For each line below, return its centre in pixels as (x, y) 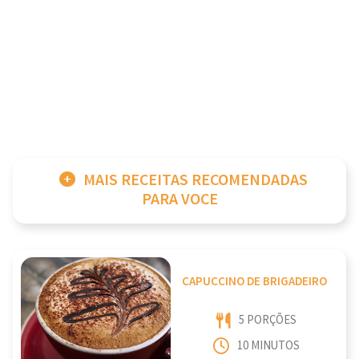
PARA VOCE (179, 200)
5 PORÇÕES (267, 320)
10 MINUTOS (268, 346)
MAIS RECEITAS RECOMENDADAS (196, 180)
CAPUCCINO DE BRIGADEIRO (255, 282)
